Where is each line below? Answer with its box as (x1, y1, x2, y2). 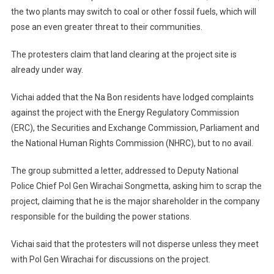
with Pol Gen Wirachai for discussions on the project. (10, 254, 210, 265)
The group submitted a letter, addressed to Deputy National (10, 166, 239, 176)
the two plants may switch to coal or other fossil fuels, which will (10, 7, 256, 17)
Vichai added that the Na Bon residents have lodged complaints (10, 92, 254, 103)
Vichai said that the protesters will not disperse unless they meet (10, 239, 259, 250)
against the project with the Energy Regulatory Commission (10, 108, 239, 118)
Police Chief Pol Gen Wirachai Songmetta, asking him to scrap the (10, 181, 262, 191)
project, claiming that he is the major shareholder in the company (10, 196, 260, 207)
